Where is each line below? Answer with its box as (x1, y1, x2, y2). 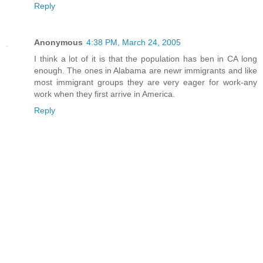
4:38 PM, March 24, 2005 (86, 38, 181, 48)
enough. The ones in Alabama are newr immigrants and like (34, 66, 257, 76)
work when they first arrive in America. (34, 89, 175, 99)
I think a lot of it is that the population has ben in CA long (34, 54, 257, 64)
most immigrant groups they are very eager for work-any (34, 77, 257, 87)
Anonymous (34, 38, 83, 48)
